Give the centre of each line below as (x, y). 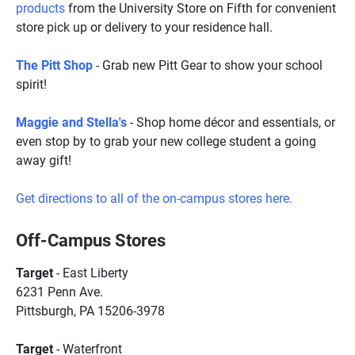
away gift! (44, 160)
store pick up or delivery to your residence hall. (144, 27)
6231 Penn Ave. (59, 291)
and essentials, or (285, 122)
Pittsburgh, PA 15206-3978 (90, 310)
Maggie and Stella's (71, 122)
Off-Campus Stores (91, 239)
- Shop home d (169, 122)
